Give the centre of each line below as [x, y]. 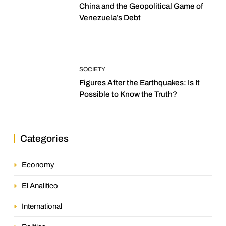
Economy [38, 165]
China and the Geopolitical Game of [141, 6]
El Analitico [40, 185]
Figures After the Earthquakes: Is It [139, 83]
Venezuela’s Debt [110, 18]
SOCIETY [92, 69]
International [42, 206]
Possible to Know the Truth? [128, 94]
